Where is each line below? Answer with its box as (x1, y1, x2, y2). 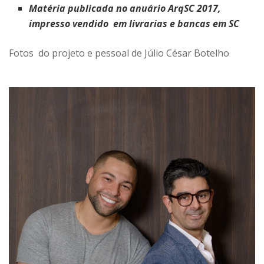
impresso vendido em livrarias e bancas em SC (29, 16, 240, 30)
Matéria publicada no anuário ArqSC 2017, (29, 1, 222, 15)
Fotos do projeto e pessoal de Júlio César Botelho (9, 46, 229, 60)
